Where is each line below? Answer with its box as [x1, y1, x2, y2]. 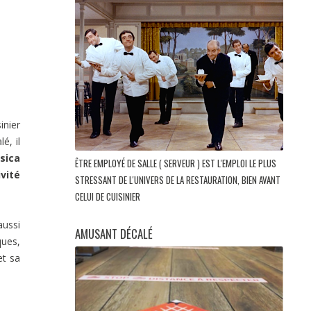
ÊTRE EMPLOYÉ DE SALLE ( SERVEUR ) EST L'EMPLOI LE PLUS [75, 156, 276, 171]
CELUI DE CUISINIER [75, 190, 142, 204]
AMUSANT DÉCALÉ [75, 225, 153, 243]
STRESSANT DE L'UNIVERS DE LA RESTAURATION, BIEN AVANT [75, 173, 280, 187]
